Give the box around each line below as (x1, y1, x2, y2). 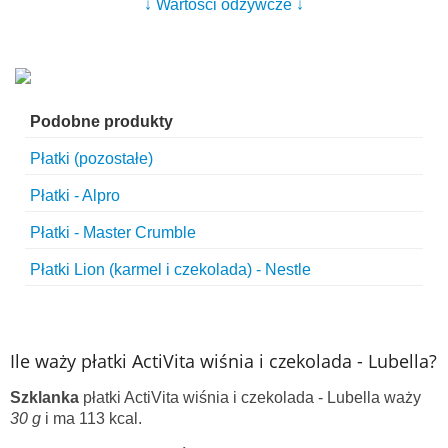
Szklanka (10, 389, 79, 407)
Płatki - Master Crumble (30, 224, 196, 242)
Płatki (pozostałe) (30, 150, 153, 168)
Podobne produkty (30, 113, 173, 131)
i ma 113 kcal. (41, 410, 142, 428)
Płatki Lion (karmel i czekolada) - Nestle (30, 261, 311, 279)
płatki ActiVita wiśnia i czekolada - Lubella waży (79, 389, 421, 407)
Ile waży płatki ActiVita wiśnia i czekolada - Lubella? (10, 349, 437, 374)
